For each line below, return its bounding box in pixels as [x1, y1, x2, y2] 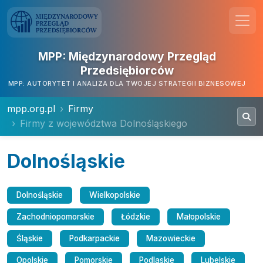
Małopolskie [177, 212, 221, 221]
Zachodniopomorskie [16, 212, 95, 221]
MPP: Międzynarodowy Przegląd [38, 49, 216, 63]
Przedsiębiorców [80, 63, 174, 77]
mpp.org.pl [7, 103, 55, 114]
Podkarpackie [69, 234, 120, 243]
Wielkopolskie [89, 190, 140, 200]
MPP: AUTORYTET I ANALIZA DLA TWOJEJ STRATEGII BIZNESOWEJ [8, 79, 246, 87]
